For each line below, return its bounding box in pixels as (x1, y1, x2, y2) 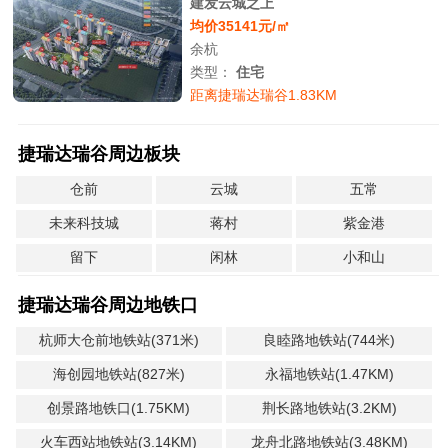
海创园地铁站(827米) (52, 366, 185, 382)
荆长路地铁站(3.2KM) (261, 400, 397, 416)
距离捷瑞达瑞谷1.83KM (190, 87, 338, 103)
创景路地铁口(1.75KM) (47, 400, 191, 416)
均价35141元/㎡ (190, 18, 291, 34)
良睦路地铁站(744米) (263, 332, 396, 348)
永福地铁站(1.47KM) (264, 366, 394, 382)
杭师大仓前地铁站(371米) (38, 332, 199, 348)
